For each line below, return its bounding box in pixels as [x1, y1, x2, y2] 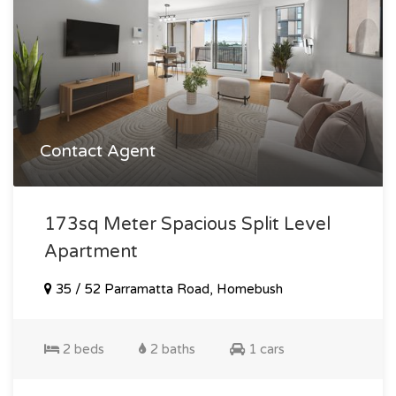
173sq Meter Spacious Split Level [44, 213, 331, 235]
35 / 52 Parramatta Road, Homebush [52, 280, 283, 297]
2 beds [59, 340, 104, 357]
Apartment [44, 240, 138, 263]
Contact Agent [40, 141, 156, 161]
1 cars [245, 340, 285, 357]
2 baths [147, 340, 195, 357]
